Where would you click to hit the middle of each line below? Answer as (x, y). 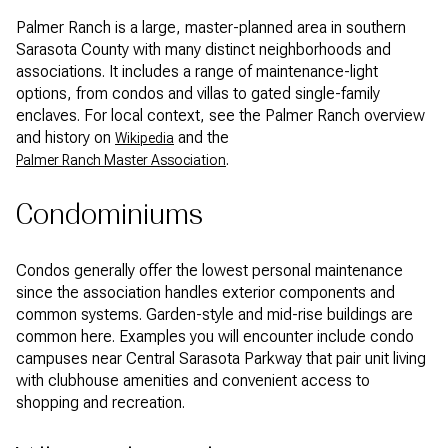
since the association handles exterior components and (205, 293)
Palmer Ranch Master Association (121, 159)
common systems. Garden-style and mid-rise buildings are (214, 315)
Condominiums (109, 215)
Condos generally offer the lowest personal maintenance (209, 271)
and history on (65, 137)
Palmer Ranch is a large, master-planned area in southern (211, 27)
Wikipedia (144, 137)
